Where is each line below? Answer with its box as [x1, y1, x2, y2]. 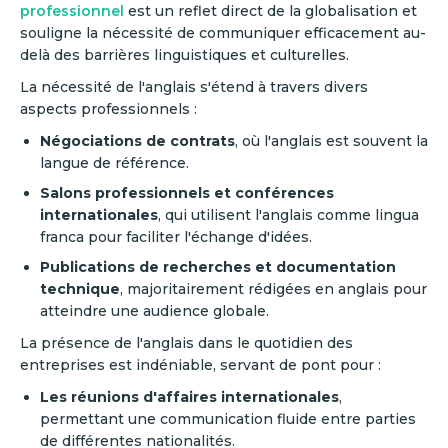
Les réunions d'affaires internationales [40, 387, 339, 406]
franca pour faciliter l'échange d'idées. [40, 227, 312, 246]
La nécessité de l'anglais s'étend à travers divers [20, 77, 368, 96]
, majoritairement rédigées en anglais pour [120, 279, 427, 298]
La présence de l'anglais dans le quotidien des [20, 333, 353, 352]
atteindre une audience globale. [40, 301, 269, 320]
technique [40, 279, 120, 298]
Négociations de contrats [40, 131, 235, 150]
